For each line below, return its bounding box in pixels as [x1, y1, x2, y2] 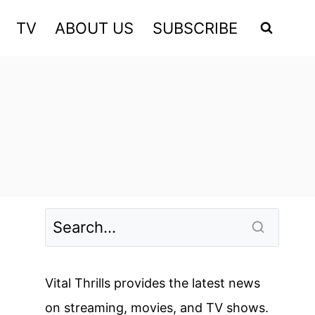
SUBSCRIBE [152, 18, 238, 37]
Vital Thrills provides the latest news [45, 275, 261, 290]
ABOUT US [55, 18, 134, 37]
